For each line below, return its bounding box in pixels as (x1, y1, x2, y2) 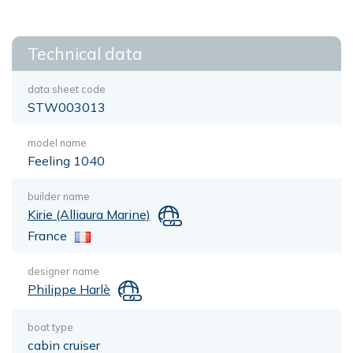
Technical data (28, 43, 143, 64)
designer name (28, 264, 99, 277)
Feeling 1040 (28, 153, 105, 169)
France (28, 227, 67, 243)
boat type (28, 320, 73, 333)
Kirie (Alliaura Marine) (28, 206, 150, 222)
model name (28, 136, 87, 149)
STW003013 (28, 99, 106, 115)
